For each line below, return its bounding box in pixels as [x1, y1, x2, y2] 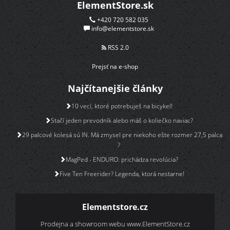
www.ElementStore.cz [126, 219, 190, 229]
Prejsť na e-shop [92, 62, 138, 71]
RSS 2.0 [106, 43, 129, 52]
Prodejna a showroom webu [40, 219, 127, 229]
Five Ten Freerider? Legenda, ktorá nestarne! [60, 169, 184, 179]
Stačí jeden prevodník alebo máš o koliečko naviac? [51, 116, 193, 125]
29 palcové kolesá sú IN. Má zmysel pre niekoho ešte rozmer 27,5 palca [22, 130, 222, 140]
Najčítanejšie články [67, 82, 163, 95]
